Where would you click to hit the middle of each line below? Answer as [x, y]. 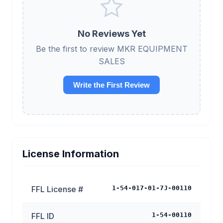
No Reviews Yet [111, 34]
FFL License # [57, 189]
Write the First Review [111, 85]
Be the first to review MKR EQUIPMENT [111, 49]
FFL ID [43, 216]
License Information [71, 154]
